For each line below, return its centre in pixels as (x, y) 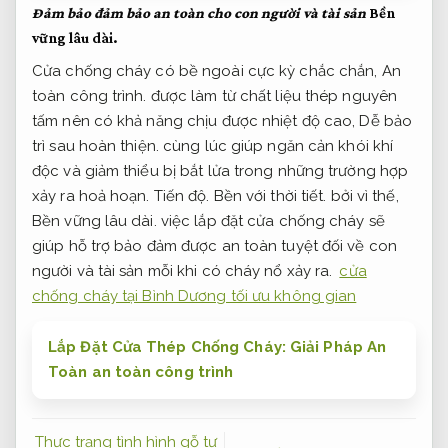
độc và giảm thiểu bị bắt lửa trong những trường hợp (220, 170)
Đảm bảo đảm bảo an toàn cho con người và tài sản (199, 13)
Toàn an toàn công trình (141, 371)
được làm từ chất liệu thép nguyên (272, 95)
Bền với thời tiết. (270, 195)
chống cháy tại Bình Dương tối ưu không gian (194, 295)
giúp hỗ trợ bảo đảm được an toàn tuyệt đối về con (214, 245)
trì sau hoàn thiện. (95, 145)
